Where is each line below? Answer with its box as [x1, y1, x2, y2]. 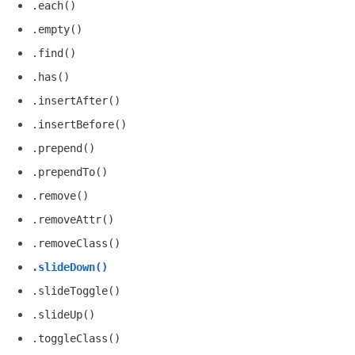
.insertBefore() [32, 118, 127, 131]
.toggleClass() [32, 332, 120, 345]
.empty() [32, 23, 82, 36]
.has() [32, 71, 70, 83]
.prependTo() [32, 166, 108, 178]
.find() [32, 47, 76, 59]
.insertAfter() [32, 94, 120, 107]
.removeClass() [32, 237, 120, 250]
